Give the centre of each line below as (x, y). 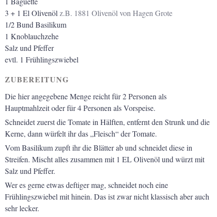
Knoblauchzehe (35, 36)
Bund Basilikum (41, 24)
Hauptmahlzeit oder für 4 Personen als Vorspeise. (80, 108)
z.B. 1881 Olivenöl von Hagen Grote (116, 13)
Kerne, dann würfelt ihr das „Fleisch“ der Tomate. (81, 133)
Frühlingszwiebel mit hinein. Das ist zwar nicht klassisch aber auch (107, 196)
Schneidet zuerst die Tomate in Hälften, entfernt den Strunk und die (107, 122)
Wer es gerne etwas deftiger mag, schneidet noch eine (86, 185)
